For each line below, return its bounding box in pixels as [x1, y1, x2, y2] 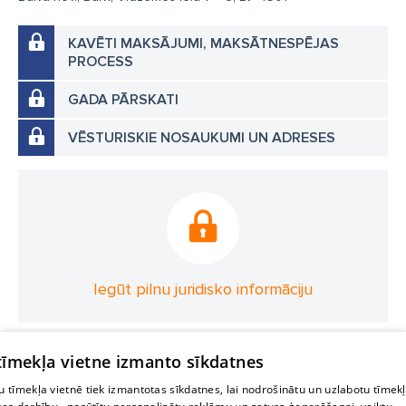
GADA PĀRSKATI [68, 91, 179, 109]
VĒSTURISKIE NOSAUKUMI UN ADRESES [68, 129, 335, 147]
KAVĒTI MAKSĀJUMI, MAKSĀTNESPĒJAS [68, 34, 339, 53]
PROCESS [68, 53, 133, 71]
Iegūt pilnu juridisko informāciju [93, 279, 313, 299]
